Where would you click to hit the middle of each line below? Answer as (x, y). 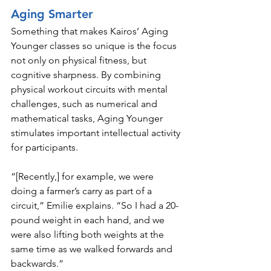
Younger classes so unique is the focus (95, 45)
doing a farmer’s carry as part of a (83, 191)
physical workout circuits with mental (90, 89)
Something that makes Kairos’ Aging (91, 31)
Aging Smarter (52, 14)
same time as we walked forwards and (93, 249)
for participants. (46, 147)
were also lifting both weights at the (89, 234)
